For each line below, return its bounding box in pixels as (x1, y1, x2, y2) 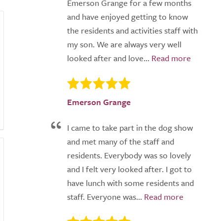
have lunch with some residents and (67, 177, 194, 189)
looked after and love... (67, 52, 149, 64)
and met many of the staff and (67, 135, 174, 148)
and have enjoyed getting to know (67, 10, 188, 23)
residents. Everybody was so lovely (67, 149, 191, 162)
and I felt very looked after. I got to (67, 163, 192, 176)
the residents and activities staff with (67, 24, 198, 37)
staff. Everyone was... (67, 190, 142, 203)
